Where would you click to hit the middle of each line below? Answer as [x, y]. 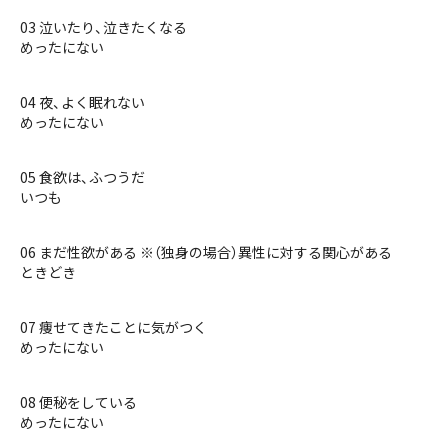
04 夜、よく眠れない [82, 102]
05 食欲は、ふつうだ [82, 177]
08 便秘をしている [78, 402]
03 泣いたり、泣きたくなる [103, 27]
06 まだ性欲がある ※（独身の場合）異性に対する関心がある [206, 252]
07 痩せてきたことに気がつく [113, 327]
